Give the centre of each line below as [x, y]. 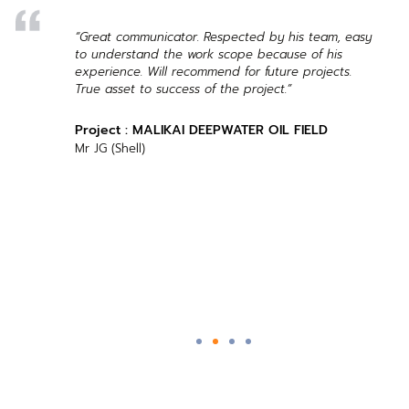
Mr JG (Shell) [110, 149]
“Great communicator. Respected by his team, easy [224, 37]
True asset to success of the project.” [184, 89]
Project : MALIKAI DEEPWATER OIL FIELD [202, 131]
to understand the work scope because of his [209, 55]
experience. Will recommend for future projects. [214, 72]
